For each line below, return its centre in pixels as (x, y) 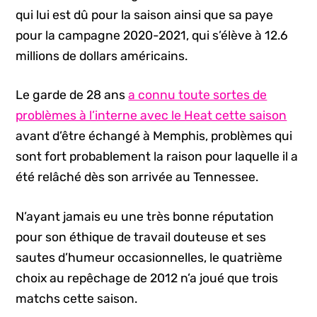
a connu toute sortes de (198, 95)
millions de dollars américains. (102, 56)
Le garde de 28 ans (72, 95)
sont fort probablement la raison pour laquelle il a (157, 157)
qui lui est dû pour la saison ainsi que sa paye (145, 15)
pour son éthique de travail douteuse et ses (141, 237)
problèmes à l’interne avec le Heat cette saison (151, 116)
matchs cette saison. (77, 298)
